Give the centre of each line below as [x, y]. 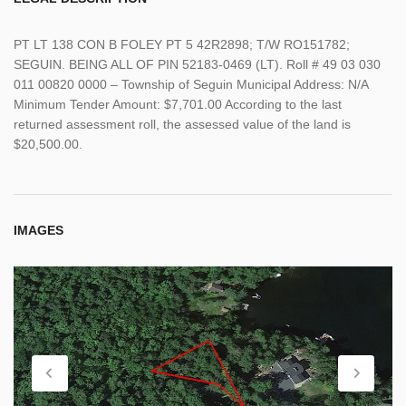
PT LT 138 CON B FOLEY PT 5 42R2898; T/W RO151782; [182, 44]
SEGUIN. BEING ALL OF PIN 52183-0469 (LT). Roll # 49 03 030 [197, 64]
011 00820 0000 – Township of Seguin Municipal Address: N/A [191, 84]
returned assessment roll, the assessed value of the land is [182, 124]
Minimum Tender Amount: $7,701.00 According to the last [178, 104]
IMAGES [39, 230]
